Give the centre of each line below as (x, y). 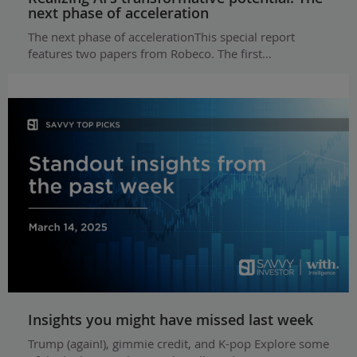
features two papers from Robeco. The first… (150, 53)
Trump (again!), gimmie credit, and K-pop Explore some (178, 344)
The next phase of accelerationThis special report (161, 36)
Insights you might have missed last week (171, 320)
